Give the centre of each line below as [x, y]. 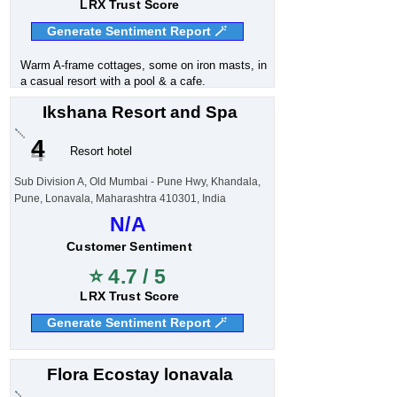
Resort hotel [101, 151]
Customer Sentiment [129, 246]
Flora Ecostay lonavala [140, 374]
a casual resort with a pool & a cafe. [113, 81]
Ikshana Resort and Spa [140, 112]
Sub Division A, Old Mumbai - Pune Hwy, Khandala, [137, 182]
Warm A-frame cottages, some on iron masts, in [143, 65]
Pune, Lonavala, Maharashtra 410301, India [120, 198]
